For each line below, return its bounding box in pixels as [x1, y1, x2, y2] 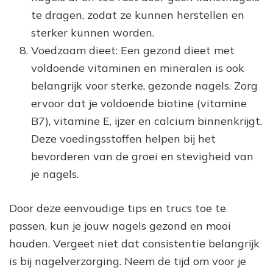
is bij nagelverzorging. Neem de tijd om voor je [9, 254, 246, 269]
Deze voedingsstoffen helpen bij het [31, 132, 216, 146]
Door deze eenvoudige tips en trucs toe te [9, 201, 226, 216]
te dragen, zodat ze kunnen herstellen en [31, 8, 244, 23]
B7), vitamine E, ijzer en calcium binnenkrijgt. [31, 114, 262, 129]
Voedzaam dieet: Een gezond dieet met [31, 43, 235, 58]
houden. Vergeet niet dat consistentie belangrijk [9, 236, 260, 251]
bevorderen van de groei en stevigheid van [31, 149, 253, 164]
